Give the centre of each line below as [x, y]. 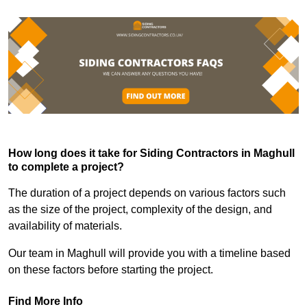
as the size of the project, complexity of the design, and [140, 210]
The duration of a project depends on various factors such [147, 193]
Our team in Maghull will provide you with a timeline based [149, 254]
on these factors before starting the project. [111, 270]
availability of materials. [66, 226]
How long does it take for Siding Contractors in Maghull [151, 153]
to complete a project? [66, 167]
